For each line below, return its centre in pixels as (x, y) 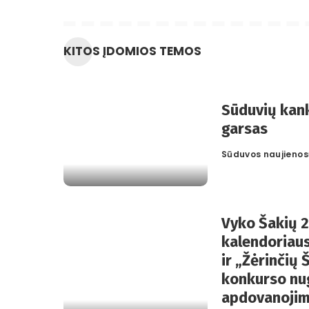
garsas (245, 129)
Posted (238, 160)
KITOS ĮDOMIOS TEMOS (132, 51)
